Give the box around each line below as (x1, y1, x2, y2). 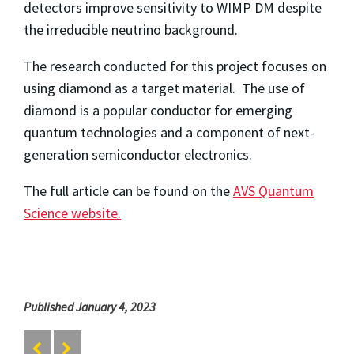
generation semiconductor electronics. (24, 145, 252, 164)
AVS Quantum (233, 181, 314, 200)
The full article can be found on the (24, 181, 233, 200)
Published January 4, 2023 (24, 298, 156, 314)
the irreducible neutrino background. (24, 20, 238, 39)
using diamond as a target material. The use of (24, 78, 305, 97)
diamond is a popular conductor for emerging (24, 100, 292, 119)
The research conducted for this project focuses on (24, 56, 326, 75)
